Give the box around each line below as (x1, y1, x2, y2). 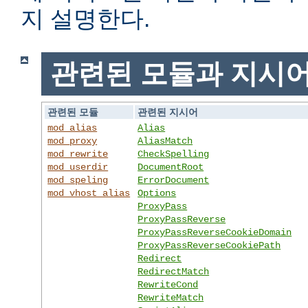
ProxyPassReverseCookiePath (137, 239, 281, 251)
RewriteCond (137, 278, 199, 290)
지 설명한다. (21, 5, 150, 32)
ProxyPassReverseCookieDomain (137, 226, 292, 238)
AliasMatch (137, 135, 193, 146)
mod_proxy (47, 135, 98, 146)
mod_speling (47, 174, 109, 186)
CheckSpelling (137, 148, 210, 159)
